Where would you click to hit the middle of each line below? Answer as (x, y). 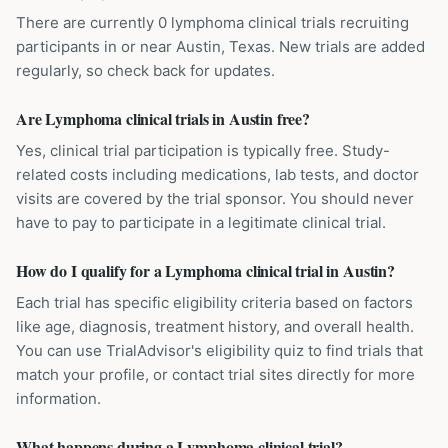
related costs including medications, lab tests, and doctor (217, 174)
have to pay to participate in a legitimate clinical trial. (201, 222)
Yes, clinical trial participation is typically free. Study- (203, 150)
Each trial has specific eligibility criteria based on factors (214, 302)
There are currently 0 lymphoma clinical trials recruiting (212, 22)
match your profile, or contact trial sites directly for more (215, 374)
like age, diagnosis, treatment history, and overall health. (215, 326)
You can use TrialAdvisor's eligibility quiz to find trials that (219, 350)
